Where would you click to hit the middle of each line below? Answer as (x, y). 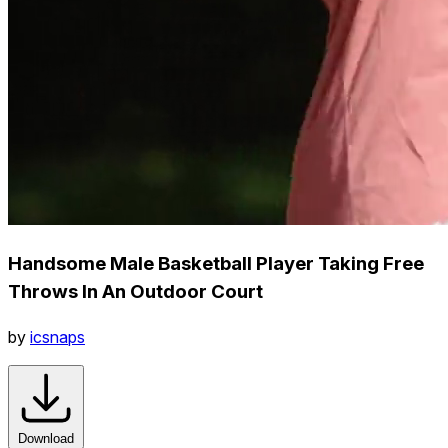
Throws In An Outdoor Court (135, 291)
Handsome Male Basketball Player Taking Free (216, 263)
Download (46, 438)
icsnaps (57, 336)
